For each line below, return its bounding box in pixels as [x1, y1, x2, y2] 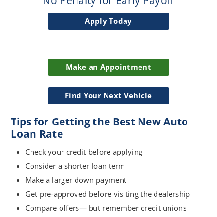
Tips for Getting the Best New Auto [11, 114, 188, 128]
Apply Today [85, 15, 132, 26]
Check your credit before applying [25, 146, 143, 156]
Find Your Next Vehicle [65, 90, 152, 100]
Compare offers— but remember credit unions [25, 202, 186, 213]
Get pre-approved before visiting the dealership [25, 188, 190, 199]
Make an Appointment [66, 62, 151, 72]
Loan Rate [11, 126, 63, 140]
